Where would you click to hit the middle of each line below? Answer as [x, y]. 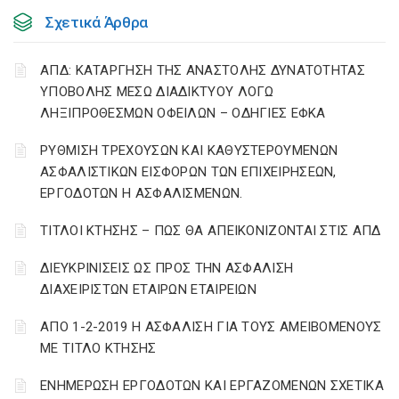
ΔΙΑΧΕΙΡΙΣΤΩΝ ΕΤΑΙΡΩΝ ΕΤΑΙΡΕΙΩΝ [148, 289]
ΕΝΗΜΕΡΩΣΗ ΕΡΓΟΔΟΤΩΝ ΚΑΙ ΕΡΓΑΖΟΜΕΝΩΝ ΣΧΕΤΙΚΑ [212, 386]
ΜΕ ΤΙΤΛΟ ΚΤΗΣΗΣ [98, 348]
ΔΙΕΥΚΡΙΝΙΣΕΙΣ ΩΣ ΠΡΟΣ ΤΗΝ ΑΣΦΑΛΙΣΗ [167, 268]
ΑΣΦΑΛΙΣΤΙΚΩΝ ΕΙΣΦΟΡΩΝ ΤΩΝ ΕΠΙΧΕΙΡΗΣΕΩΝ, [188, 172]
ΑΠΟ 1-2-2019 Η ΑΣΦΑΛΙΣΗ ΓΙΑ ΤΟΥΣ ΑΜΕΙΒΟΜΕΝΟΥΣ [211, 327]
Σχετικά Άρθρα [97, 22]
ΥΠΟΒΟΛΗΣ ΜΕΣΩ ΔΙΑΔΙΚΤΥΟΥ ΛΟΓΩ [157, 92]
